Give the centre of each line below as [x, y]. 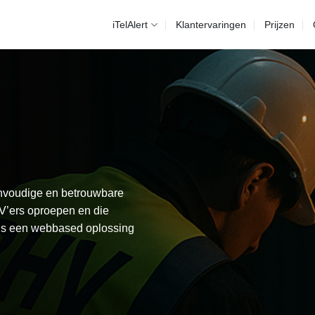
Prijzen [279, 25]
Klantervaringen [211, 25]
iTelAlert [130, 25]
